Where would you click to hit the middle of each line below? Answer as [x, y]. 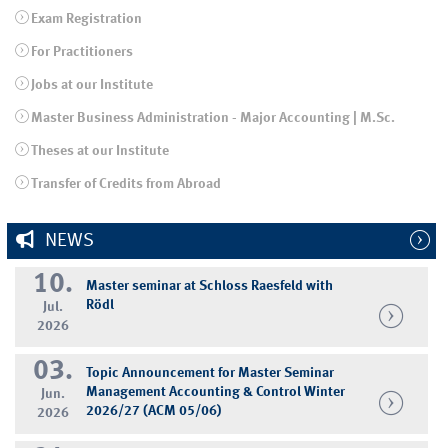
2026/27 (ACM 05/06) [153, 410]
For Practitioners [81, 51]
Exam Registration [86, 18]
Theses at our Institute [99, 150]
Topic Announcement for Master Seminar [209, 372]
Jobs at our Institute [91, 84]
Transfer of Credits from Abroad [125, 183]
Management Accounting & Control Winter [215, 391]
